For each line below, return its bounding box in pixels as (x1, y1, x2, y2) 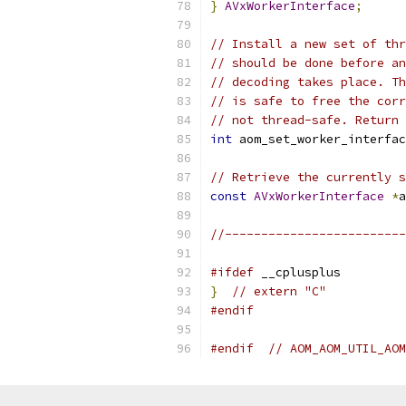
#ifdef (210, 265, 254, 280)
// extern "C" (232, 284, 326, 299)
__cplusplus (254, 265, 341, 280)
